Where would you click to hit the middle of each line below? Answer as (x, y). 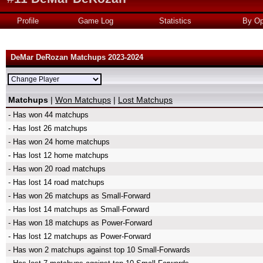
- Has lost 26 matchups (48, 128)
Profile (28, 21)
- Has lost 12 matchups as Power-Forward (80, 236)
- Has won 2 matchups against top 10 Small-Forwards (99, 250)
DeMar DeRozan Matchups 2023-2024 (77, 57)
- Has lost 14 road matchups (56, 182)
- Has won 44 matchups (48, 115)
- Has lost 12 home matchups (58, 155)
